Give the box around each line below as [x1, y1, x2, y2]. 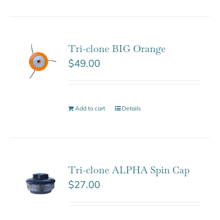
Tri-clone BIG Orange [68, 42, 166, 55]
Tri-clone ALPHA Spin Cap [68, 163, 190, 176]
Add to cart [75, 104, 106, 112]
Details [122, 104, 141, 112]
